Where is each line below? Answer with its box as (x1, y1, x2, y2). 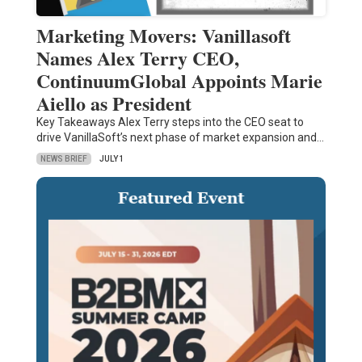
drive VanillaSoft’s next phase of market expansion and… (36, 131, 324, 145)
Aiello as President (36, 89, 192, 118)
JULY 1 (99, 154, 124, 164)
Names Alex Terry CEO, (36, 44, 239, 73)
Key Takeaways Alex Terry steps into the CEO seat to (36, 116, 304, 129)
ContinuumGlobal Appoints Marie (36, 66, 322, 95)
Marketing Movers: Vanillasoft (36, 21, 291, 50)
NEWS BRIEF (40, 154, 87, 163)
